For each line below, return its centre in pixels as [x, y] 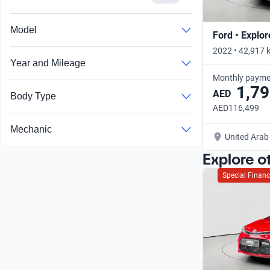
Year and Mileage [48, 63]
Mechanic [31, 130]
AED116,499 [236, 108]
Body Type [33, 96]
